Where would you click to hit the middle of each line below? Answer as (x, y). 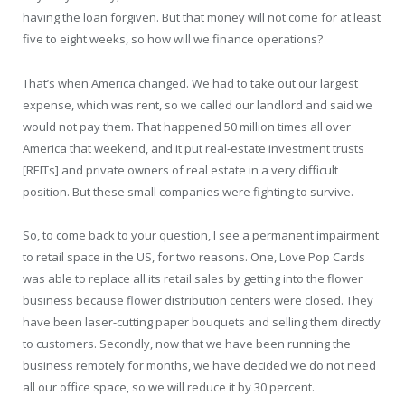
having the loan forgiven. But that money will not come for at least (202, 18)
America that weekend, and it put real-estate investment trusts (193, 148)
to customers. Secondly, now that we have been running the (187, 343)
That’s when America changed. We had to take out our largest (190, 83)
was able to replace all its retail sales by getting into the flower (193, 278)
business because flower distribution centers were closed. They (198, 300)
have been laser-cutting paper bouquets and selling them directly (202, 321)
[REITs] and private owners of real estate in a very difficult (180, 170)
